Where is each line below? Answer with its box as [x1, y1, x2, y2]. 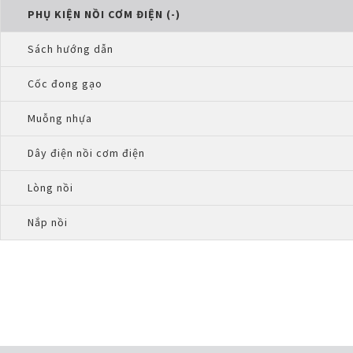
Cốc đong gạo [28, 76, 102, 91]
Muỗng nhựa [28, 111, 92, 125]
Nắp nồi [28, 215, 68, 229]
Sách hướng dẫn [28, 42, 113, 56]
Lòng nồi [28, 180, 73, 195]
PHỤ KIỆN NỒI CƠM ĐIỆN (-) [28, 7, 180, 21]
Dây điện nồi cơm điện [28, 146, 145, 160]
